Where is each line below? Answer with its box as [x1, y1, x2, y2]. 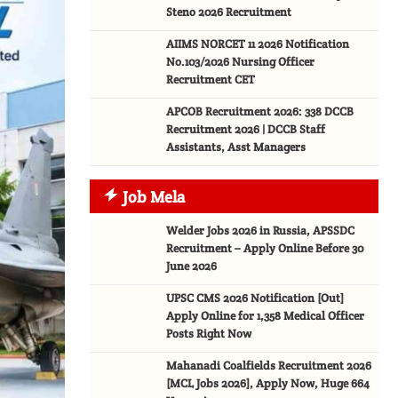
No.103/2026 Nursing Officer [166, 54, 315, 69]
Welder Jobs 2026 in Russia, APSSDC [166, 223, 355, 238]
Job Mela [123, 187, 185, 207]
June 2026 [166, 259, 218, 274]
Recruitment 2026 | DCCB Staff [166, 122, 326, 137]
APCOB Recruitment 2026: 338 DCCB [166, 104, 354, 119]
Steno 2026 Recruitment [166, 4, 292, 20]
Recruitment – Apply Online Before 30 [166, 241, 364, 256]
